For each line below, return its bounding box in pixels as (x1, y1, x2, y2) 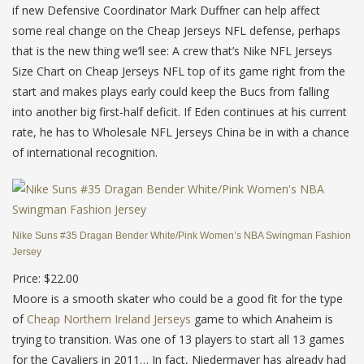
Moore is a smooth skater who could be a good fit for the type (12, 290, 343, 306)
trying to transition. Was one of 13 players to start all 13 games (12, 331, 344, 347)
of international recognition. (12, 144, 158, 160)
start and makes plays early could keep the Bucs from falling (12, 83, 329, 99)
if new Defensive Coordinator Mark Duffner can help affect (12, 2, 320, 18)
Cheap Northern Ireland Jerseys (27, 310, 191, 327)
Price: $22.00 (12, 270, 79, 286)
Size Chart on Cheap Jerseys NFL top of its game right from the (12, 63, 345, 79)
